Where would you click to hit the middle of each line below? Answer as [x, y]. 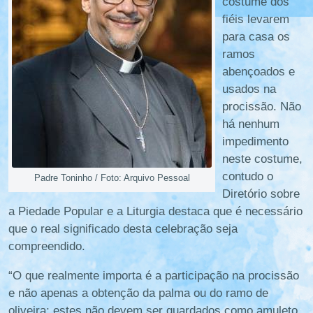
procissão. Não [262, 107]
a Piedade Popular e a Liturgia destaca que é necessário [155, 212]
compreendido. [47, 247]
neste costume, [262, 159]
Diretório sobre [261, 194]
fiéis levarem [256, 20]
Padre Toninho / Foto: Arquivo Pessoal [112, 178]
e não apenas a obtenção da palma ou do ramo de [138, 293]
